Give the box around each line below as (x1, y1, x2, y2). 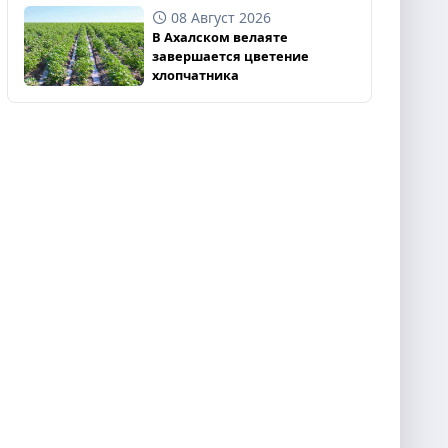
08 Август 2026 (170, 7, 271, 27)
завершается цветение (151, 47, 309, 65)
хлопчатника (151, 66, 239, 84)
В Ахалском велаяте (151, 28, 288, 46)
